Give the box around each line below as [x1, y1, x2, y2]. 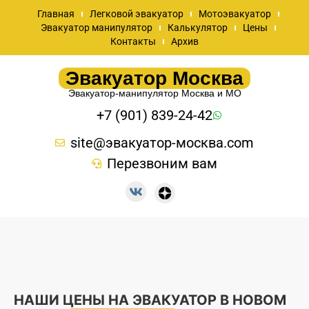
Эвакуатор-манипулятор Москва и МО [68, 88, 241, 99]
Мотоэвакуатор [198, 8, 271, 19]
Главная [37, 8, 74, 19]
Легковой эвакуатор [89, 8, 183, 19]
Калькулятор [167, 22, 228, 33]
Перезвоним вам [107, 155, 218, 172]
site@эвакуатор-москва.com [70, 134, 255, 151]
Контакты [110, 36, 156, 47]
